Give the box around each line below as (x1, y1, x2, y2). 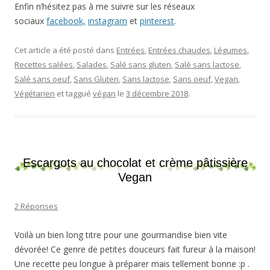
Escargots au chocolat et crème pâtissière (22, 155, 248, 169)
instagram (88, 14, 127, 27)
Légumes (214, 44, 247, 55)
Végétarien (14, 87, 55, 99)
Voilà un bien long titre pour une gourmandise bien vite (14, 228, 227, 240)
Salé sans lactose (175, 58, 239, 70)
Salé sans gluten (110, 58, 171, 70)
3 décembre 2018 (126, 87, 188, 99)
